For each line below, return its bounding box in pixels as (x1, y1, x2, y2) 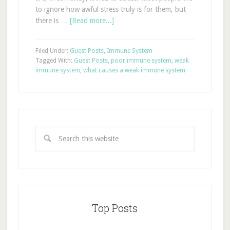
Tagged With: (35, 57, 74, 64)
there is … (35, 16, 70, 25)
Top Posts (92, 201, 138, 215)
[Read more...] (69, 16, 114, 25)
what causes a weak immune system (83, 67, 185, 74)
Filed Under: (35, 47, 70, 54)
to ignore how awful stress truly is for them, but (35, 5, 186, 13)
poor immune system (110, 57, 171, 64)
